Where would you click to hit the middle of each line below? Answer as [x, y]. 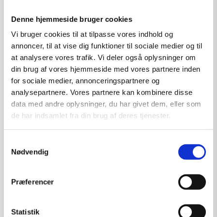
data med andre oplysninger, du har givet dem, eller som [106, 104]
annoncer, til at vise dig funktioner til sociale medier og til [107, 46]
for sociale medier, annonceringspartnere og [85, 80]
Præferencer [33, 182]
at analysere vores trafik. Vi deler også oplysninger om [104, 57]
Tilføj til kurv [108, 55]
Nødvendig [30, 152]
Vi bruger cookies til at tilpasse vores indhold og [92, 34]
